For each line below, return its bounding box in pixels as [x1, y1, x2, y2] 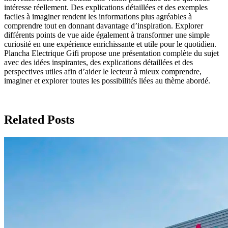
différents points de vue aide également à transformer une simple [4, 30, 210, 39]
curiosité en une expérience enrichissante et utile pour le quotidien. [4, 39, 216, 48]
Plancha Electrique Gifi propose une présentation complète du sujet [4, 48, 219, 58]
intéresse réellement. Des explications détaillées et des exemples [4, 3, 208, 12]
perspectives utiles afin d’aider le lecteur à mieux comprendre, [4, 67, 202, 76]
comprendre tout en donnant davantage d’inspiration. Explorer [4, 21, 203, 30]
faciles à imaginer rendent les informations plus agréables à [4, 12, 192, 21]
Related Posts [4, 112, 74, 126]
